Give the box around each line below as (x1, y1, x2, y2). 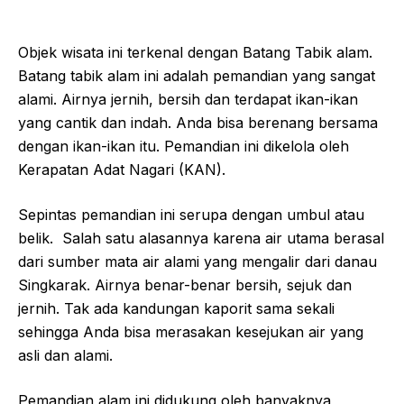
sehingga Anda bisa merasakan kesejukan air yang (18, 322, 363, 341)
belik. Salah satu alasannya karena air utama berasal (18, 228, 384, 247)
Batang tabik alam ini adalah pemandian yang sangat (18, 66, 375, 85)
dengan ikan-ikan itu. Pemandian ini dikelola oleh (18, 136, 349, 155)
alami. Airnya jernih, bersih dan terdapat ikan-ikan (18, 89, 358, 108)
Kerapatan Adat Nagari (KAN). (18, 160, 225, 179)
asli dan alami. (18, 345, 113, 364)
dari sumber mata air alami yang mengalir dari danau (18, 252, 377, 271)
